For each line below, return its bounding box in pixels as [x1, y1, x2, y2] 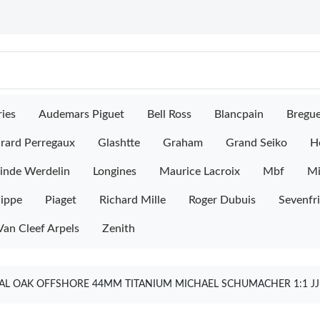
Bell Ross [147, 109, 191, 120]
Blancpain [214, 109, 264, 120]
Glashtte [98, 137, 140, 149]
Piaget [45, 194, 76, 206]
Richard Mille [99, 194, 166, 206]
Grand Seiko [226, 137, 287, 149]
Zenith [102, 223, 135, 234]
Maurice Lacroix [159, 166, 240, 177]
